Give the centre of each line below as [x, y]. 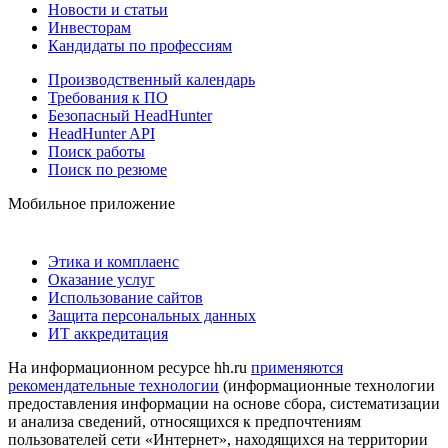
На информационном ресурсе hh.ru [129, 367]
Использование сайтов [125, 297]
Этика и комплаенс [113, 261]
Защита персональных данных [152, 315]
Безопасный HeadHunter [130, 115]
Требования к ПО [108, 97]
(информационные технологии [327, 385]
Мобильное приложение [91, 203]
